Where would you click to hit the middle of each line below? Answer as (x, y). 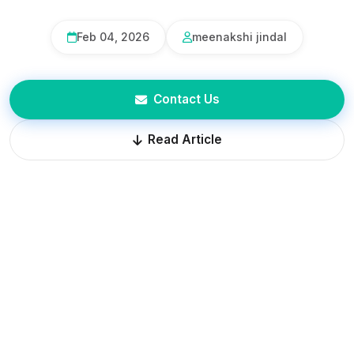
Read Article (185, 139)
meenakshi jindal (239, 37)
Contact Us (186, 99)
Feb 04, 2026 (113, 37)
